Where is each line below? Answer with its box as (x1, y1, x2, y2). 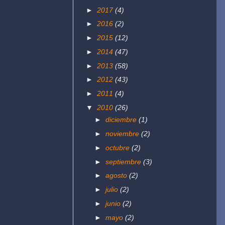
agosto (105, 171, 130, 180)
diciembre (105, 116, 139, 124)
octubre (105, 143, 132, 152)
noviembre (105, 129, 142, 138)
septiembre (105, 157, 144, 166)
